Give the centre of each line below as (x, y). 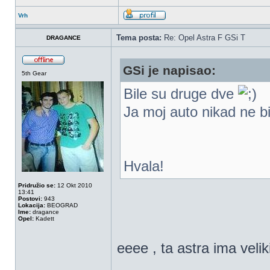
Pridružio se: (37, 185)
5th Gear (34, 73)
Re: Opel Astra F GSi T (203, 38)
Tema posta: (139, 38)
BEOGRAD (61, 205)
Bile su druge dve (181, 94)
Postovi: (30, 199)
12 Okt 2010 (74, 185)
